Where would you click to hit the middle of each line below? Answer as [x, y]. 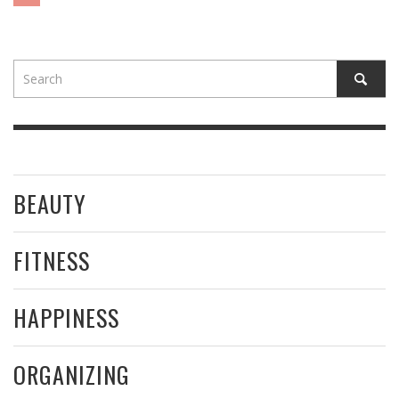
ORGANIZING [72, 375]
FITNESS [52, 261]
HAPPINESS [66, 318]
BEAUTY [50, 204]
